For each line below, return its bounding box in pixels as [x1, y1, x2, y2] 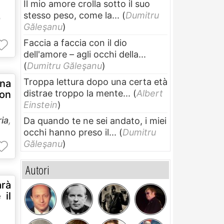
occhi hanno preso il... [23, 126, 116, 137]
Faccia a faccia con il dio [23, 37, 127, 48]
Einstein [23, 99, 57, 110]
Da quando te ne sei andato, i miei [23, 115, 166, 126]
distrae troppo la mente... [23, 87, 130, 98]
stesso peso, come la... [23, 9, 119, 20]
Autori [25, 161, 49, 178]
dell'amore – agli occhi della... [23, 48, 146, 59]
